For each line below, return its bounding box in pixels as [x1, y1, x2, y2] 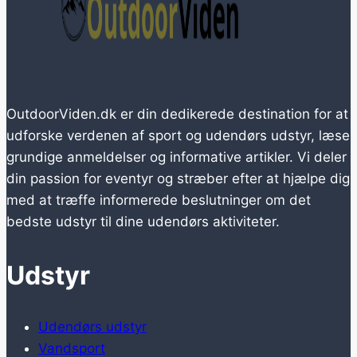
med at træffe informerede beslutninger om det [6, 192, 311, 209]
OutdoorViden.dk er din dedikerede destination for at [6, 106, 348, 123]
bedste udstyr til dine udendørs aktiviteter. [6, 214, 280, 230]
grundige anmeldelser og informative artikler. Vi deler [6, 149, 347, 166]
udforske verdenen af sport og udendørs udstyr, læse [6, 127, 350, 144]
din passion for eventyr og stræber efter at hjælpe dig [6, 171, 350, 187]
